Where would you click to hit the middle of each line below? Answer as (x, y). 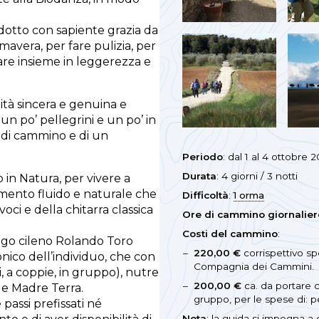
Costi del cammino (230, 234)
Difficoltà (205, 195)
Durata (199, 176)
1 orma (249, 195)
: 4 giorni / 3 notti (257, 176)
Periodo (203, 157)
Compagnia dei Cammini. (254, 266)
